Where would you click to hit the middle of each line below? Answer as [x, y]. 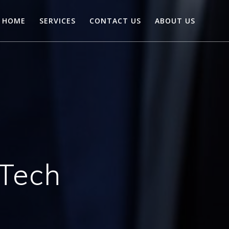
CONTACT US [116, 20]
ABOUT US [175, 20]
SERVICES [57, 20]
